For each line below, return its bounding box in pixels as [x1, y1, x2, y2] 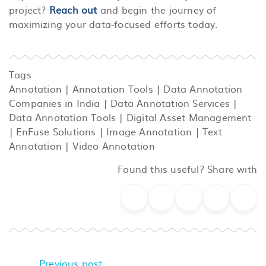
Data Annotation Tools [9, 109, 116, 124]
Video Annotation [72, 138, 155, 153]
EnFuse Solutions [16, 123, 96, 138]
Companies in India [9, 95, 100, 110]
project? [9, 2, 49, 17]
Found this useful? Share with [118, 161, 257, 176]
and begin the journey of [97, 2, 217, 17]
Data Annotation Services [110, 95, 230, 110]
